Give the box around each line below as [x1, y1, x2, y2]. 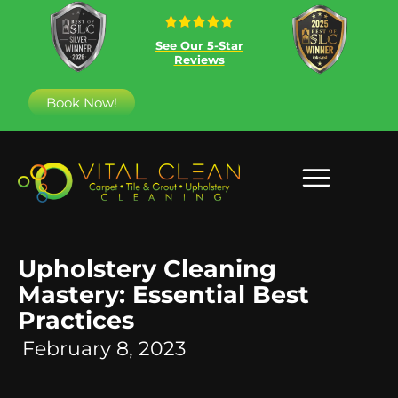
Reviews [173, 52, 225, 67]
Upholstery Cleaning [18, 253, 276, 283]
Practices [18, 305, 134, 335]
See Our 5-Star [155, 37, 243, 52]
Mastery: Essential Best [18, 279, 309, 309]
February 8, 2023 [22, 336, 186, 360]
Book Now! [46, 93, 117, 111]
